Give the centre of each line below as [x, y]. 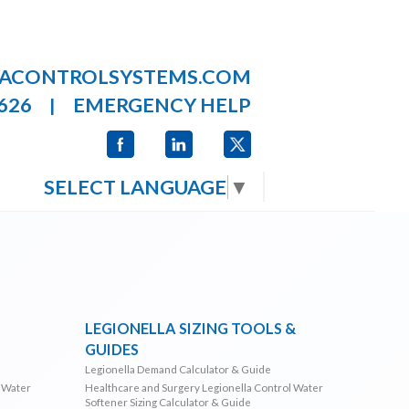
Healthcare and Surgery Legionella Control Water [204, 387]
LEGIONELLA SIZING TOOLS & [191, 328]
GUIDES [112, 349]
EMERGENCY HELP [163, 105]
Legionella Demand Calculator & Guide [178, 368]
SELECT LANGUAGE [136, 187]
